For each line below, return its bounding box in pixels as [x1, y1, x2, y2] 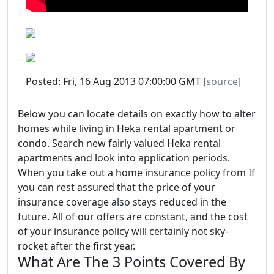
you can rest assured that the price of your [18, 180, 215, 194]
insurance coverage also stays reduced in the [18, 194, 226, 209]
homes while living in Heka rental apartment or [18, 121, 235, 135]
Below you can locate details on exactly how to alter [18, 106, 256, 120]
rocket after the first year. [18, 239, 135, 253]
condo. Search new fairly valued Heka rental [18, 136, 221, 150]
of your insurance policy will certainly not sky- [18, 224, 228, 238]
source [206, 74, 238, 88]
